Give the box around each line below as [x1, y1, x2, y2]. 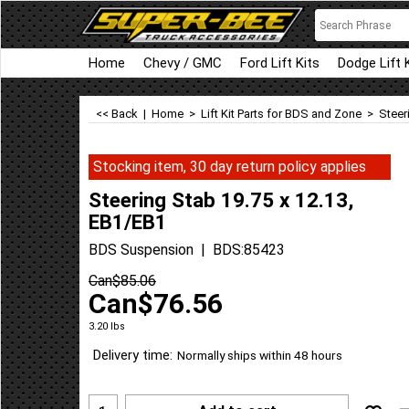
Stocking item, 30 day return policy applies [93, 158, 366, 175]
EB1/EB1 [89, 209, 167, 234]
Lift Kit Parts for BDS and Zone [201, 107, 362, 121]
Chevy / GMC [143, 55, 222, 71]
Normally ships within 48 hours [177, 348, 342, 363]
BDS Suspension [89, 240, 194, 258]
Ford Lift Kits [240, 55, 320, 71]
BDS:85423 [213, 240, 285, 258]
